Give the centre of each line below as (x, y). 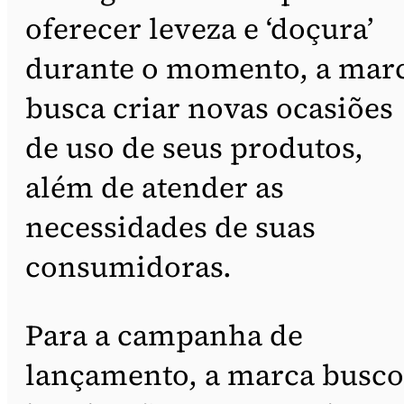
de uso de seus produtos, (194, 147)
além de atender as (155, 187)
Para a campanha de (164, 335)
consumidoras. (129, 266)
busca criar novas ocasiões (209, 108)
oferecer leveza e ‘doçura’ (199, 28)
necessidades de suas (170, 227)
